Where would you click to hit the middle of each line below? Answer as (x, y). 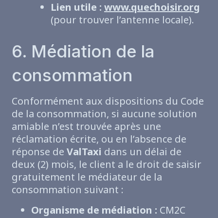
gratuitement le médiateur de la (87, 177)
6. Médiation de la (83, 51)
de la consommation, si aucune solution (104, 114)
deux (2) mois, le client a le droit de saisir (107, 164)
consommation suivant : (68, 190)
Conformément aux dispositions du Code (108, 101)
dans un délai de (142, 152)
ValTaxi (84, 152)
